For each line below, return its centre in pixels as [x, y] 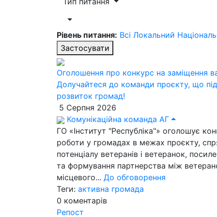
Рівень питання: [87, 35]
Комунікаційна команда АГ [117, 119]
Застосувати [85, 48]
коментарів [85, 201]
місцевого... [80, 177]
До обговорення [135, 177]
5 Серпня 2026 [86, 108]
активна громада [111, 189]
